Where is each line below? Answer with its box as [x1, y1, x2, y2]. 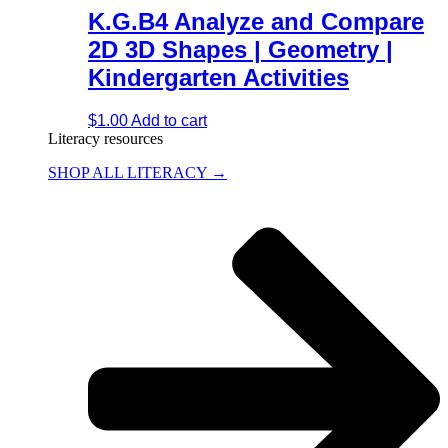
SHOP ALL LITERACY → [48, 164, 227, 182]
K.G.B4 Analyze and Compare [88, 8, 424, 36]
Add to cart [131, 112, 207, 130]
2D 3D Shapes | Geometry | [88, 36, 393, 64]
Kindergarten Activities [88, 64, 349, 92]
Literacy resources [48, 130, 163, 148]
